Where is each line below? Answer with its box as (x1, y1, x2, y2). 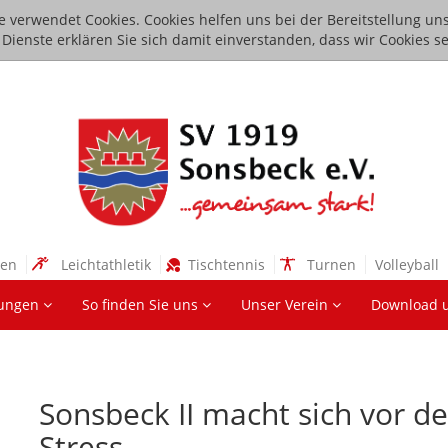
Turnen (299, 255, 356, 275)
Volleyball (371, 255, 439, 275)
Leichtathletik (53, 255, 151, 275)
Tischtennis (184, 255, 265, 275)
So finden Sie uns (81, 295, 202, 315)
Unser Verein (240, 295, 332, 315)
